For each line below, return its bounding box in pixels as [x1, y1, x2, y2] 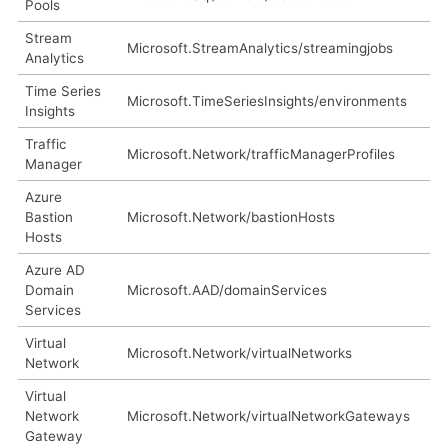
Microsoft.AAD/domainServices [126, 281, 327, 298]
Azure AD [24, 261, 85, 278]
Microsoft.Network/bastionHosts [126, 208, 335, 225]
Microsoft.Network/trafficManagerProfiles [126, 145, 395, 162]
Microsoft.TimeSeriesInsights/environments [126, 92, 407, 109]
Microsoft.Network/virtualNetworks [126, 344, 352, 361]
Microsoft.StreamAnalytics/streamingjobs [126, 39, 393, 56]
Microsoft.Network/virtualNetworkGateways [126, 407, 410, 424]
